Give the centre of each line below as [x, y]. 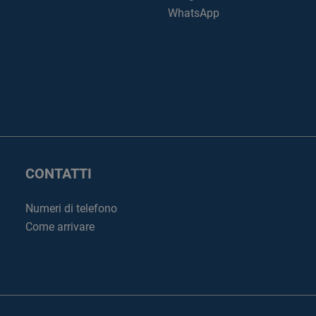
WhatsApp [194, 13]
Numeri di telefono [71, 208]
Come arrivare [60, 227]
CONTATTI [59, 174]
